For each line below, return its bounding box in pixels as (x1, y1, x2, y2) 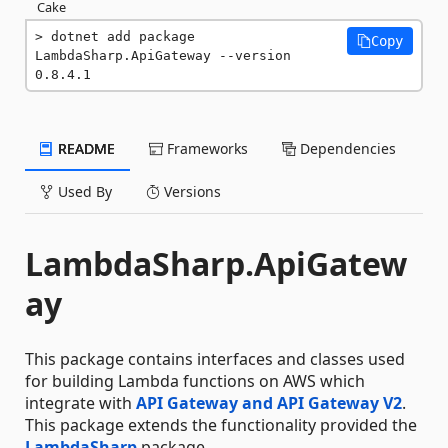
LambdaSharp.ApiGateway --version (35, 48, 291, 63)
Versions (160, 182, 221, 201)
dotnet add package (51, 29, 195, 44)
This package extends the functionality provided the (25, 414, 417, 436)
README (54, 139, 115, 158)
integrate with (25, 392, 136, 414)
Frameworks (163, 139, 248, 158)
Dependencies (296, 139, 396, 158)
